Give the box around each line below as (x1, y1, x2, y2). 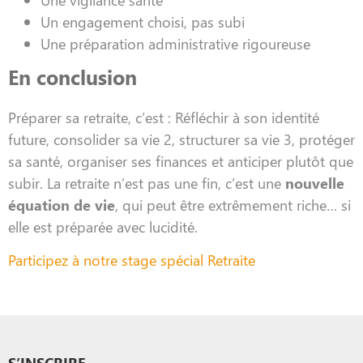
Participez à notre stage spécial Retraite (8, 250, 255, 271)
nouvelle (285, 172, 344, 193)
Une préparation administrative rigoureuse (41, 32, 310, 53)
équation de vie (8, 194, 115, 215)
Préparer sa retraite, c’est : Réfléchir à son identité (8, 106, 319, 127)
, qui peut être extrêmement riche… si (115, 194, 351, 215)
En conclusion (8, 62, 137, 91)
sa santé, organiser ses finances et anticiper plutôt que (8, 150, 353, 171)
